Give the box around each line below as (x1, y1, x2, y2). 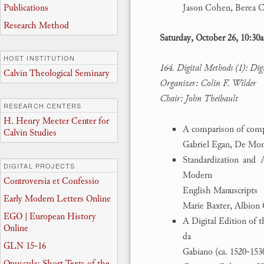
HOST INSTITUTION (4, 52, 75, 62)
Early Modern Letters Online (4, 192, 111, 206)
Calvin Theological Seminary (4, 66, 110, 80)
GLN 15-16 (4, 239, 46, 253)
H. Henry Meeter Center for (4, 114, 109, 128)
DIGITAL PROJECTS (4, 160, 75, 170)
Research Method (4, 18, 69, 32)
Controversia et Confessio (4, 174, 99, 188)
